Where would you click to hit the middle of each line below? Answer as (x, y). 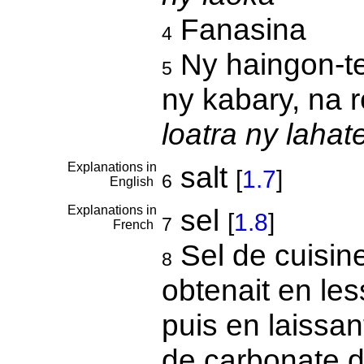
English (133, 182)
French (134, 225)
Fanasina (239, 29)
